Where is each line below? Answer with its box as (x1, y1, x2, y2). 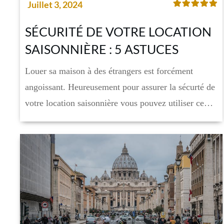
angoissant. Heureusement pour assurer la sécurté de (25, 82, 215, 92)
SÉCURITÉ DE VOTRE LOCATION (25, 24, 211, 39)
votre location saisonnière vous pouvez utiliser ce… (25, 98, 213, 108)
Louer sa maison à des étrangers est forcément (25, 66, 193, 76)
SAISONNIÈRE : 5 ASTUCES (25, 41, 178, 57)
